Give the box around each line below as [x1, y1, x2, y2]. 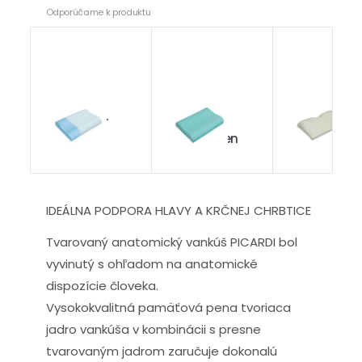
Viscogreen [170, 130, 239, 147]
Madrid [292, 113, 336, 130]
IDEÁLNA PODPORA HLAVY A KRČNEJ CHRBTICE [45, 202, 311, 219]
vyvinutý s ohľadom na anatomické [45, 255, 258, 272]
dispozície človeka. [45, 277, 158, 294]
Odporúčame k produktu [45, 6, 151, 19]
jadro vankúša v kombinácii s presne [45, 321, 261, 338]
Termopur [49, 113, 109, 130]
